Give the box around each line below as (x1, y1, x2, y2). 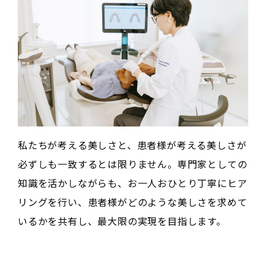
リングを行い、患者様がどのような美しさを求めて (18, 195, 248, 210)
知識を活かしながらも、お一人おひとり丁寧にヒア (18, 176, 248, 191)
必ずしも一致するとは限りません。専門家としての (18, 157, 248, 172)
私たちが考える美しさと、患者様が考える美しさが (18, 138, 247, 153)
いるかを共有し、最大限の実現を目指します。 (18, 214, 226, 229)
